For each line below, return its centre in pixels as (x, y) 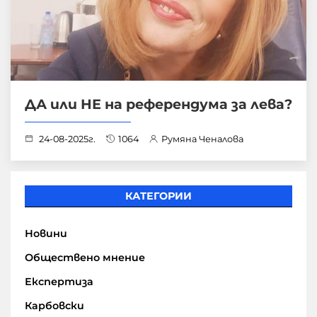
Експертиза (59, 282)
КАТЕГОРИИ (158, 196)
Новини (46, 234)
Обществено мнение (85, 258)
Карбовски (54, 306)
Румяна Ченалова (202, 139)
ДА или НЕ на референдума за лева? (158, 104)
